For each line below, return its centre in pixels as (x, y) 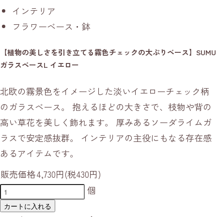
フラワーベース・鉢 (51, 26)
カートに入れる (28, 206)
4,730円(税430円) (69, 174)
